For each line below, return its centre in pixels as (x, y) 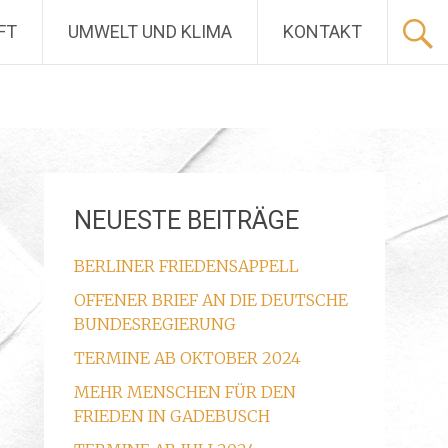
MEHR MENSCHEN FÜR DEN (184, 392)
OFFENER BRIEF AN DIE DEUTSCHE (210, 300)
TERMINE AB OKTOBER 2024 (187, 358)
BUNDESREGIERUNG (154, 324)
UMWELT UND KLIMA (150, 31)
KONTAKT (322, 31)
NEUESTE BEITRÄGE (186, 220)
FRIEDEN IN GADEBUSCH (171, 416)
